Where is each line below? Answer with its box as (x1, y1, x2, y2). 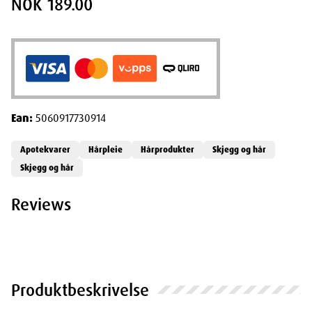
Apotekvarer (20, 143, 70, 155)
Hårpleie (88, 143, 123, 155)
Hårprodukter (141, 143, 194, 155)
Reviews (11, 193, 71, 215)
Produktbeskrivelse (11, 279, 149, 301)
